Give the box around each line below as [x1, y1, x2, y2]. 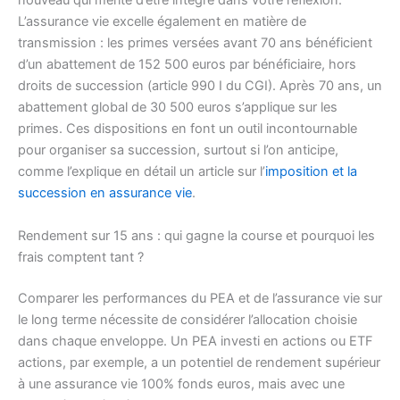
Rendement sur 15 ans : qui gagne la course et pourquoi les [18, 227, 375, 244]
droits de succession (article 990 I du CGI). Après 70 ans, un [18, 78, 382, 95]
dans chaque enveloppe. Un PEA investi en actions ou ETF [18, 332, 373, 349]
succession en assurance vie [18, 185, 192, 202]
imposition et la [265, 163, 357, 180]
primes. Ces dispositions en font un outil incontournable [18, 121, 357, 137]
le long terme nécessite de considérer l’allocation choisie [18, 311, 357, 328]
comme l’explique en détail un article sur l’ [18, 163, 265, 180]
